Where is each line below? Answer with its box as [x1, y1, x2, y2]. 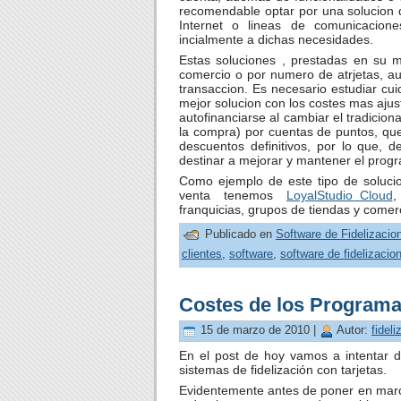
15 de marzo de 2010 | [197, 323, 320, 337]
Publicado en [201, 227, 276, 242]
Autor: [334, 323, 371, 337]
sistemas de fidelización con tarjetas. [179, 363, 387, 378]
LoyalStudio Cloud [286, 187, 393, 202]
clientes [182, 247, 222, 261]
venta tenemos [179, 187, 286, 202]
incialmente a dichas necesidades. [179, 31, 373, 47]
